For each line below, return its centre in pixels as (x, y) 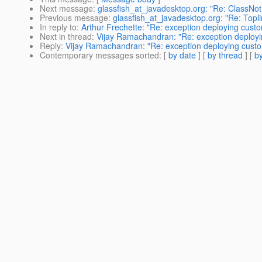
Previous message (74, 18)
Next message (66, 8)
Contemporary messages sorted (99, 55)
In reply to (58, 27)
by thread (225, 55)
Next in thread (66, 37)
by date (182, 55)
